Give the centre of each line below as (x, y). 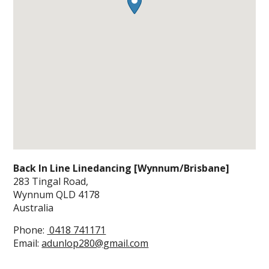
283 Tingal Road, (51, 181)
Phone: (30, 230)
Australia (34, 207)
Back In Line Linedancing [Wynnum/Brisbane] (122, 168)
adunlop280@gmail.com (95, 243)
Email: (28, 243)
